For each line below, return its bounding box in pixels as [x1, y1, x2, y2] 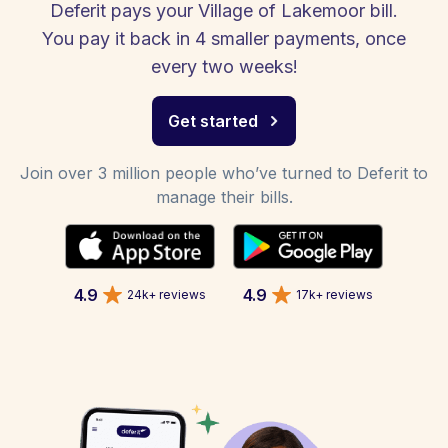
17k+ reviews [296, 286, 373, 302]
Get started [168, 111, 258, 131]
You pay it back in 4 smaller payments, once [42, 28, 406, 49]
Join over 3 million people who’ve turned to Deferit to [20, 163, 428, 183]
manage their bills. [155, 187, 293, 207]
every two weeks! [150, 56, 298, 77]
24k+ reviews [127, 286, 206, 302]
